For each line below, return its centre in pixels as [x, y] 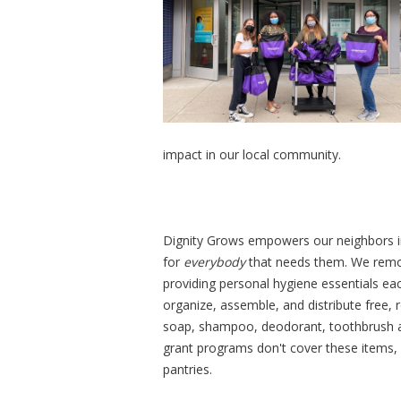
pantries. [189, 369]
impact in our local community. [252, 154]
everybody [214, 261]
